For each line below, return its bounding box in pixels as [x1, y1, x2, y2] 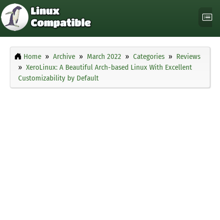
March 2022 [87, 52, 121, 61]
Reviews [176, 52, 200, 61]
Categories [133, 52, 165, 61]
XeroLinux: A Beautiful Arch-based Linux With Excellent [26, 63, 192, 72]
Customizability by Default [18, 74, 99, 83]
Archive [53, 52, 75, 61]
